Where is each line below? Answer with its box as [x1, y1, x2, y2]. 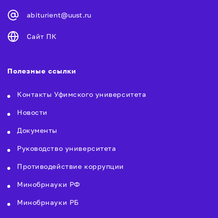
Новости [17, 108, 48, 116]
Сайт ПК [27, 32, 57, 40]
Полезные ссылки [7, 67, 76, 75]
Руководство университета [17, 144, 116, 152]
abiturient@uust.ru [27, 11, 91, 19]
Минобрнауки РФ [17, 180, 80, 188]
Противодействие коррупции [17, 162, 124, 170]
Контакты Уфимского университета [17, 90, 146, 98]
